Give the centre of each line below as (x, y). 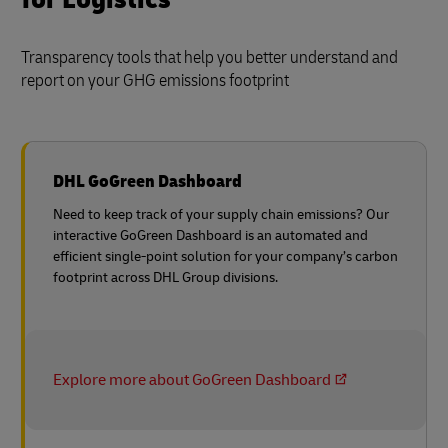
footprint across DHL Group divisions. (165, 277)
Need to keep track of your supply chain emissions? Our (221, 214)
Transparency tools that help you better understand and (209, 57)
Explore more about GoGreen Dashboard (192, 379)
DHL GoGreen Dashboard (147, 181)
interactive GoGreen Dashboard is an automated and (210, 235)
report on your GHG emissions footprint (155, 80)
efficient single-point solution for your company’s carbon (225, 256)
